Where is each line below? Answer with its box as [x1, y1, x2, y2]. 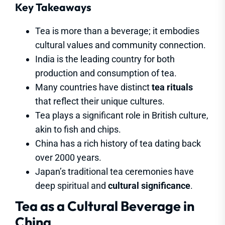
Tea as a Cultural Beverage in [15, 197, 194, 215]
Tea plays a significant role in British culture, [35, 110, 208, 121]
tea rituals [152, 82, 193, 93]
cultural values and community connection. [35, 40, 206, 51]
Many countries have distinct [35, 82, 152, 93]
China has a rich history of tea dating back [35, 138, 201, 149]
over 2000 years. [35, 152, 101, 163]
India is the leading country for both [35, 54, 175, 65]
